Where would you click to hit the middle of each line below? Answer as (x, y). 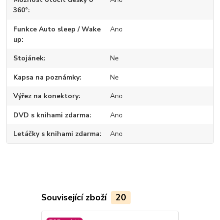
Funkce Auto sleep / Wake (57, 29)
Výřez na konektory (46, 96)
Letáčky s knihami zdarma (57, 134)
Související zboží (75, 197)
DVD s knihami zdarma (52, 115)
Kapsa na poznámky (47, 77)
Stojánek (29, 58)
